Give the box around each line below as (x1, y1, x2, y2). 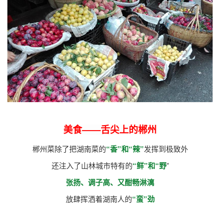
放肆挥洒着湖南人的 (65, 193, 132, 204)
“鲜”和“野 (132, 160, 166, 171)
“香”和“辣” (106, 143, 144, 154)
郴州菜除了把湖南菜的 (32, 143, 106, 154)
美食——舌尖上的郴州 (63, 124, 157, 135)
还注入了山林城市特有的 (51, 160, 133, 170)
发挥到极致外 (143, 143, 188, 154)
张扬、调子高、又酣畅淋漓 (66, 176, 154, 188)
